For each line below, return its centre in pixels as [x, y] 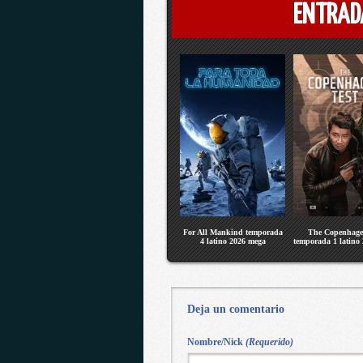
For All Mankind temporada [233, 232]
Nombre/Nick [216, 342]
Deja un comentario [235, 309]
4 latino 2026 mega [233, 241]
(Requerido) [269, 342]
